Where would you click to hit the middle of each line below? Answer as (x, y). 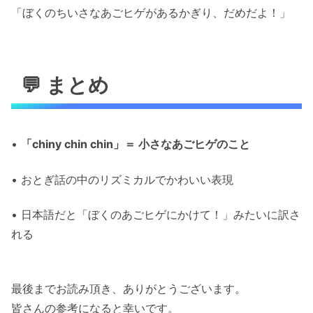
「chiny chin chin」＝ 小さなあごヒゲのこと (136, 144)
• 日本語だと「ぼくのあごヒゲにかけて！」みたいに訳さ (156, 215)
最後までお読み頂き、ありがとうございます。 (129, 289)
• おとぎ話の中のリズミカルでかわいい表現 (122, 179)
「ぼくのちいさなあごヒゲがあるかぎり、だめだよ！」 (151, 12)
